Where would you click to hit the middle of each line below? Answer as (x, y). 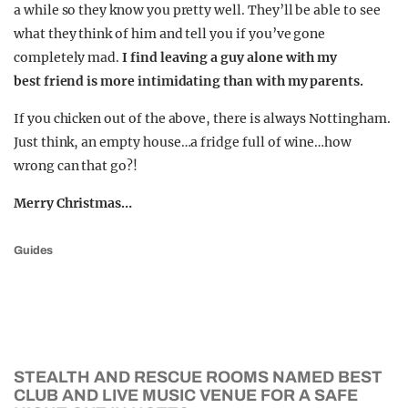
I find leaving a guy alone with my (230, 57)
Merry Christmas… (73, 203)
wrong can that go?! (76, 166)
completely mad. (68, 57)
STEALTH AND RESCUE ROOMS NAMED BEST (198, 377)
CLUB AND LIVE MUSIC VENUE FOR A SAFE (186, 395)
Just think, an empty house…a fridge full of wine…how (183, 142)
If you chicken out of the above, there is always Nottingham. (202, 118)
